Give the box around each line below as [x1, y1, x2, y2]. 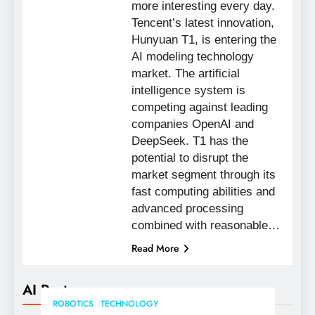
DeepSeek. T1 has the [131, 134, 248, 148]
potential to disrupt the [131, 150, 248, 165]
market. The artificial [131, 66, 240, 80]
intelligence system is [131, 83, 245, 97]
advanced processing [131, 201, 243, 215]
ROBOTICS [52, 297, 94, 310]
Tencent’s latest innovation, [131, 15, 274, 30]
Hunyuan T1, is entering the [131, 32, 276, 46]
